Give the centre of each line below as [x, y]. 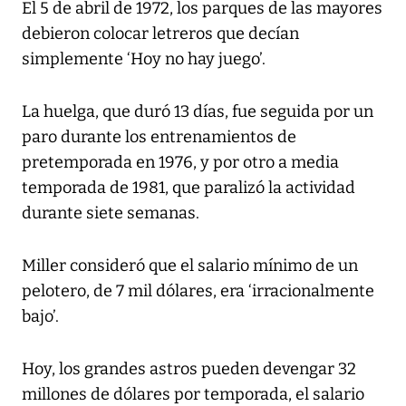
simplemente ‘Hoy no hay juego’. [144, 59]
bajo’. [40, 317]
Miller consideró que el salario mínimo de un [190, 266]
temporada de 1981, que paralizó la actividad [188, 188]
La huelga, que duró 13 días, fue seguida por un [198, 112]
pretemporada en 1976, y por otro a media [180, 163]
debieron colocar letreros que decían [160, 34]
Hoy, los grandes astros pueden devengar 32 [189, 369]
